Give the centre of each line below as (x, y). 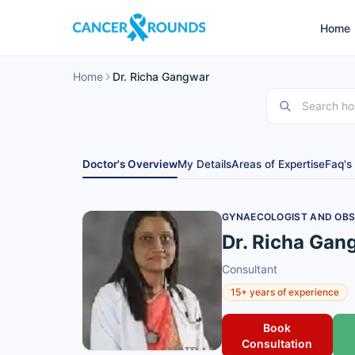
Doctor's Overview (130, 164)
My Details (204, 164)
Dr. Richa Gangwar (161, 76)
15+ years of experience (285, 292)
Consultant (250, 269)
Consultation (277, 344)
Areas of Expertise (278, 164)
